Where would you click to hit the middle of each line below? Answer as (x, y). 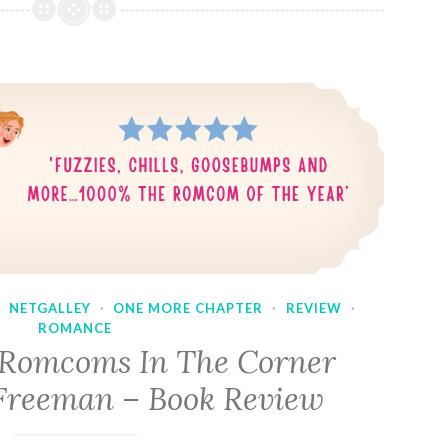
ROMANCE (75, 327)
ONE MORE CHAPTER (188, 307)
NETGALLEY (49, 307)
